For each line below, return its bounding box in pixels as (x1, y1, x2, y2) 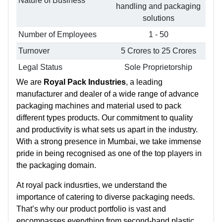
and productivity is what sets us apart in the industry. (16, 125, 198, 134)
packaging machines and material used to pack (16, 102, 181, 110)
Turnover (18, 47, 50, 55)
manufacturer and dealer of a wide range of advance (16, 90, 199, 98)
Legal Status (18, 63, 62, 71)
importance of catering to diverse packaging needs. (16, 193, 195, 201)
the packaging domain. (16, 161, 96, 169)
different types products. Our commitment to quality (16, 113, 193, 122)
